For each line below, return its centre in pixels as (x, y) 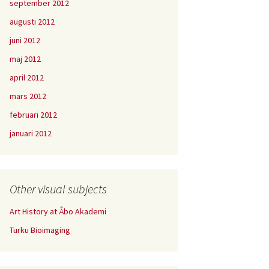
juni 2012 (25, 40)
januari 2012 (31, 133)
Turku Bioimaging (40, 230)
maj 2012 (25, 59)
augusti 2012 (32, 22)
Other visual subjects (58, 189)
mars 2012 (28, 96)
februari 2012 (33, 115)
